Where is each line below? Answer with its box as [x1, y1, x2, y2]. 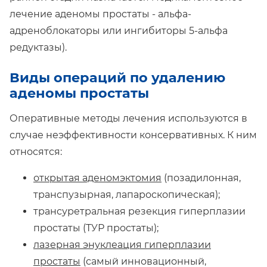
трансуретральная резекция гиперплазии [33, 205, 246, 217]
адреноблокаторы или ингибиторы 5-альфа [10, 25, 228, 37]
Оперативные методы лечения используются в [10, 112, 247, 124]
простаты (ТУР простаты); [33, 222, 159, 234]
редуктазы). [10, 42, 67, 54]
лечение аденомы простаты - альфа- [10, 8, 191, 20]
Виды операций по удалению [10, 69, 225, 86]
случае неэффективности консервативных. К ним [10, 129, 257, 141]
